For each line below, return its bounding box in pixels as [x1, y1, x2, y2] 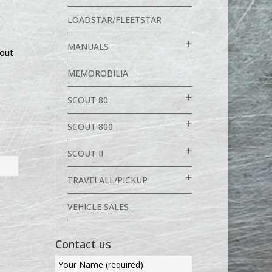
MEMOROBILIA [67, 67, 128, 79]
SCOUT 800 [67, 121, 113, 132]
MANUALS [67, 41, 109, 52]
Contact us [55, 237, 111, 251]
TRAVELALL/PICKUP [67, 174, 148, 186]
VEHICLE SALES [67, 201, 129, 212]
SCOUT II [67, 148, 103, 159]
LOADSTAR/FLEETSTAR [67, 14, 161, 25]
